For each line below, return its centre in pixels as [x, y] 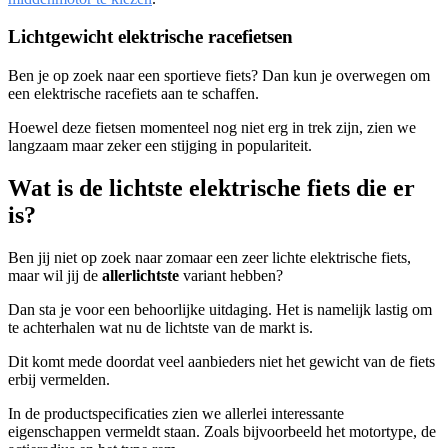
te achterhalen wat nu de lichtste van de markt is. [160, 327]
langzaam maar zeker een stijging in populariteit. [160, 146]
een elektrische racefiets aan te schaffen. [133, 94]
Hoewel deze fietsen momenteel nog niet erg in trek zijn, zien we [212, 128]
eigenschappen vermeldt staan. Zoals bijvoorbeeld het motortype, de [222, 431]
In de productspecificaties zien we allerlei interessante [176, 413]
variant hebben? [231, 275]
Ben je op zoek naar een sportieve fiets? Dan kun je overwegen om [219, 76]
